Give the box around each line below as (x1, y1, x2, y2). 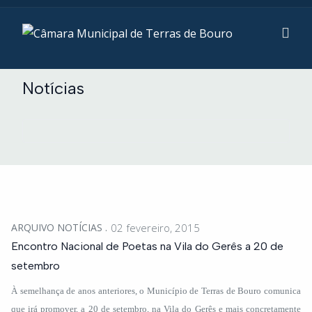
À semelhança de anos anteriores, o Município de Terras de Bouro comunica (11, 286, 301, 296)
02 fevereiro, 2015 (111, 221, 200, 235)
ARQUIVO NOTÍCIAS (11, 221, 105, 234)
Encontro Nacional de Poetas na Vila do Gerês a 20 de (11, 240, 283, 253)
